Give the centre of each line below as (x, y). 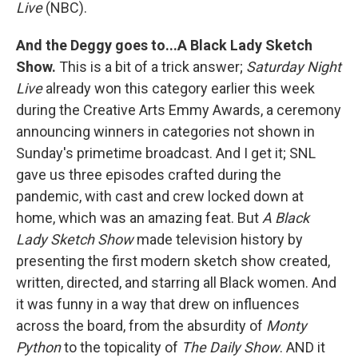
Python (38, 347)
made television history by (218, 239)
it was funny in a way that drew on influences (158, 304)
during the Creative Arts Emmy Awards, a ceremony (179, 110)
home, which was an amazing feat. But (139, 218)
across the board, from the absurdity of (141, 326)
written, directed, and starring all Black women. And (176, 282)
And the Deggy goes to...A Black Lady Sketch (164, 45)
